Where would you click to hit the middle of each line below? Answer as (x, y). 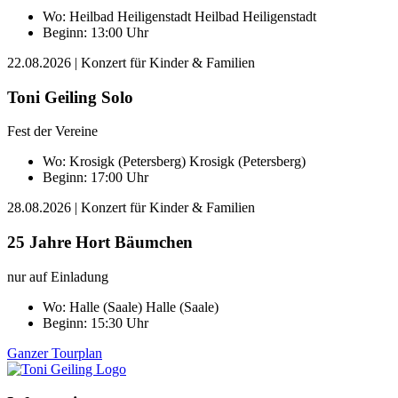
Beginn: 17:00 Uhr (96, 178)
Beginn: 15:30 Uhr (96, 322)
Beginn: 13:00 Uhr (96, 32)
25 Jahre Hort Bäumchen (100, 243)
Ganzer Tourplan (55, 353)
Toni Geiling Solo (70, 97)
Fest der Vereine (52, 131)
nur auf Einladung (58, 276)
